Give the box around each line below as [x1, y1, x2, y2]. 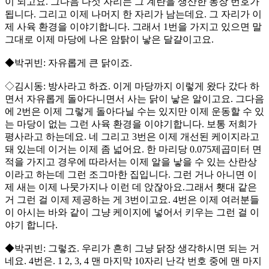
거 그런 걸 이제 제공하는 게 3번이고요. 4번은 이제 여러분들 [5, 195, 259, 205]
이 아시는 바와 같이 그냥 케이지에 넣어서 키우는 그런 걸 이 [5, 207, 259, 218]
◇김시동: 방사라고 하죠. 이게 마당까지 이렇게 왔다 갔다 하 [5, 81, 259, 92]
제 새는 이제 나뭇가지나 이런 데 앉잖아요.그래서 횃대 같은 [5, 182, 257, 193]
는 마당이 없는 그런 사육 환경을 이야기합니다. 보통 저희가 [5, 119, 257, 130]
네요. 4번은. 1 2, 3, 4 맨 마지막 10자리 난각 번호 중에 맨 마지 [5, 256, 262, 267]
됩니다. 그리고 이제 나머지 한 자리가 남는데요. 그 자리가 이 [5, 9, 262, 20]
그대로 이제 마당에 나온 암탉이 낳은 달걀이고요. [5, 34, 214, 45]
